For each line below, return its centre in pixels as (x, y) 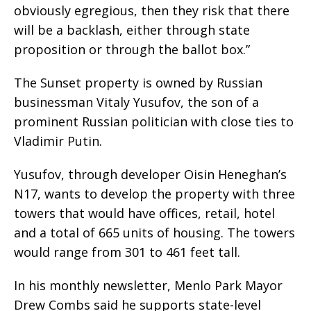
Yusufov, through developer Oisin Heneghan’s (150, 175)
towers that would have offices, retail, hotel (144, 213)
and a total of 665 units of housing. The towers (154, 233)
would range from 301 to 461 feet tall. (127, 252)
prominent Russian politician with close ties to (154, 122)
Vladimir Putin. (58, 141)
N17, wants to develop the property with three (154, 194)
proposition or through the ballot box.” (132, 50)
